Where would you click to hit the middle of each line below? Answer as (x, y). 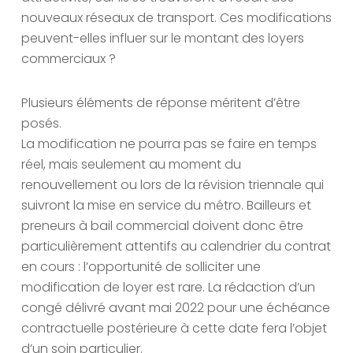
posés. (41, 124)
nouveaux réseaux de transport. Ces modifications (176, 18)
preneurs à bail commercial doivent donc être (162, 226)
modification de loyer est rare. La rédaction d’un (168, 288)
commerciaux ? (69, 59)
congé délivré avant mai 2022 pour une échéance (176, 308)
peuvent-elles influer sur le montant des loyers (163, 39)
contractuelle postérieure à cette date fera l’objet (174, 329)
